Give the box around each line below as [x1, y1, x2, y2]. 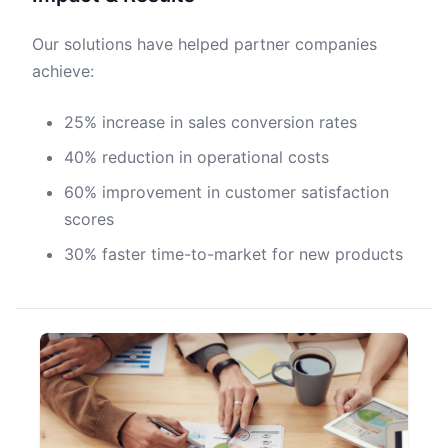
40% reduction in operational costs [64, 147, 329, 167]
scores [64, 209, 114, 229]
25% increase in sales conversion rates [64, 112, 357, 132]
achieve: [32, 61, 94, 81]
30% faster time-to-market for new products [64, 244, 403, 264]
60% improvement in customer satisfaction [64, 182, 389, 202]
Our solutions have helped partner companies [32, 34, 377, 54]
